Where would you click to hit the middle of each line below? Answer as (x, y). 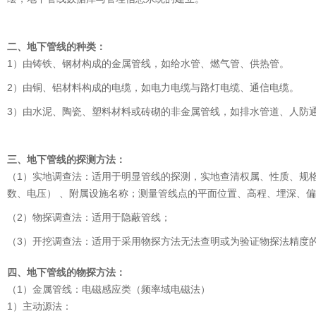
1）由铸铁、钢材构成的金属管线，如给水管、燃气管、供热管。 (148, 63)
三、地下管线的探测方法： (66, 159)
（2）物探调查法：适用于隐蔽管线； (89, 217)
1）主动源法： (39, 306)
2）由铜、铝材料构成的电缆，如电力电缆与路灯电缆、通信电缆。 (153, 87)
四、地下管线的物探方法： (66, 272)
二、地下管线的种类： (56, 46)
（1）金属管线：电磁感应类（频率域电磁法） (109, 289)
